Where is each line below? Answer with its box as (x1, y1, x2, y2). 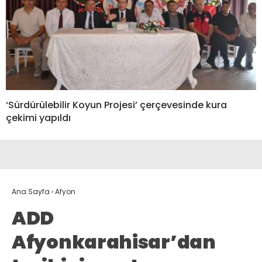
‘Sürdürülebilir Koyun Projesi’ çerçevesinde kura (6, 98, 227, 112)
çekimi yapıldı (6, 111, 71, 125)
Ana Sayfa (12, 186, 50, 196)
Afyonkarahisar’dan (12, 228, 216, 255)
